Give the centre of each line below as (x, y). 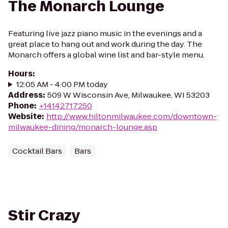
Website (25, 116)
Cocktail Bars (37, 151)
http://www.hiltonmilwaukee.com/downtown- (132, 116)
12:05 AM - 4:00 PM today (62, 84)
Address (25, 95)
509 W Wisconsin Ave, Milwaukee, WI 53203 (129, 95)
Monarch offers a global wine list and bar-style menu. (106, 55)
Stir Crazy (44, 216)
